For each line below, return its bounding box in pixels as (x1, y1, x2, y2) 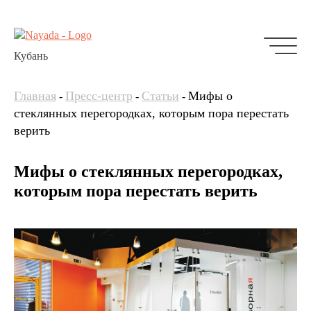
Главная (14, 89, 56, 103)
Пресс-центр (65, 89, 133, 103)
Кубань (14, 50, 48, 62)
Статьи (142, 89, 179, 103)
